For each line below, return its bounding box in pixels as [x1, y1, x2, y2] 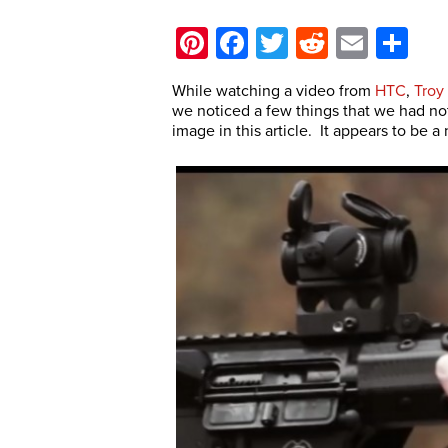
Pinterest [208, 24, 332, 62]
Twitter [288, 24, 381, 62]
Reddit [328, 24, 416, 62]
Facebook [248, 24, 387, 62]
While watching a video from [172, 81, 375, 101]
